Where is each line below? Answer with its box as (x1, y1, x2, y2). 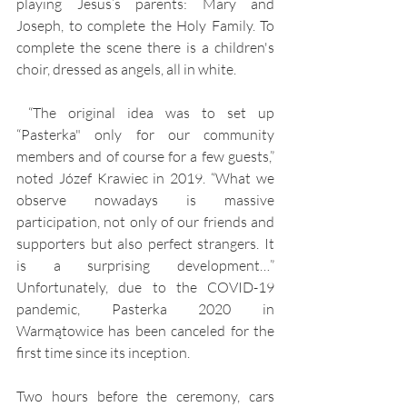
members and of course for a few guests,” (16, 147, 274, 166)
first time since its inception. (16, 343, 190, 362)
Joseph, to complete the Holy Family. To (16, 16, 274, 35)
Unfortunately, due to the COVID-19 (16, 278, 274, 297)
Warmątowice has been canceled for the (16, 322, 274, 341)
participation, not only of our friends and (16, 213, 274, 232)
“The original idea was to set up (16, 104, 28, 123)
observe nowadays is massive (16, 191, 274, 210)
